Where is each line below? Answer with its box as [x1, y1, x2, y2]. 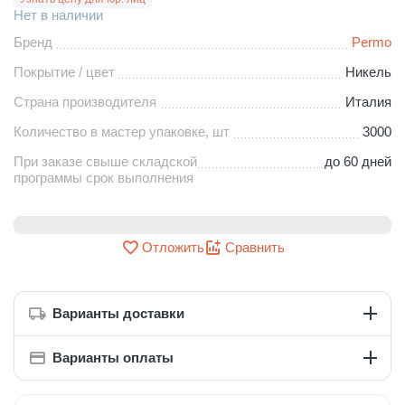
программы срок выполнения [14, 169, 193, 185]
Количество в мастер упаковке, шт [14, 123, 230, 139]
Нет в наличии [14, 6, 103, 23]
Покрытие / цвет [14, 63, 115, 80]
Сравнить [224, 240, 285, 256]
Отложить [141, 240, 204, 256]
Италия [345, 93, 392, 109]
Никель [345, 63, 392, 80]
